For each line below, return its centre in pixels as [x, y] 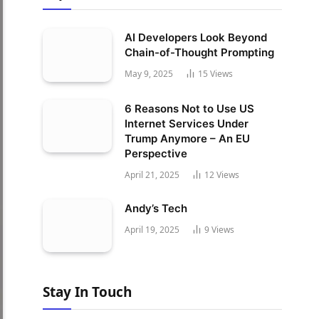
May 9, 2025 [149, 74]
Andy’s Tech [156, 208]
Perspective [156, 153]
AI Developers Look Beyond [196, 37]
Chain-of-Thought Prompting [199, 52]
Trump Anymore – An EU [187, 138]
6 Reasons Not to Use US [189, 108]
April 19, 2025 [152, 229]
